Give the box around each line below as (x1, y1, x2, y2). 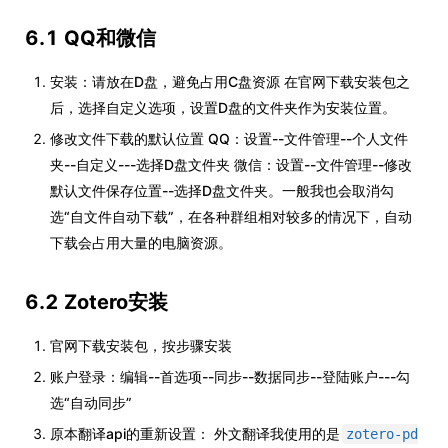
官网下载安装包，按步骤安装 (50, 337, 232, 355)
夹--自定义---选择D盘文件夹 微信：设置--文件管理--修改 (50, 156, 412, 174)
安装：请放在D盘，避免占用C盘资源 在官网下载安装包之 (50, 73, 410, 91)
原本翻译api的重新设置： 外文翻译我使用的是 (50, 425, 340, 443)
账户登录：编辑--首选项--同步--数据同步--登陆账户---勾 (50, 368, 410, 386)
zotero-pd (346, 426, 418, 443)
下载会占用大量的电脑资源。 (50, 234, 232, 252)
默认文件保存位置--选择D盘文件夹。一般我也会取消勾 (50, 182, 394, 200)
